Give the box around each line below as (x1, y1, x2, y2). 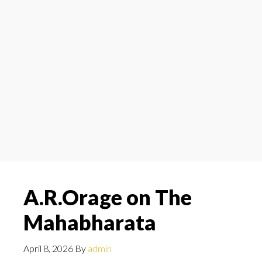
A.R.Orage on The (23, 184, 192, 210)
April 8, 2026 (23, 243, 73, 254)
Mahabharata (23, 209, 156, 235)
